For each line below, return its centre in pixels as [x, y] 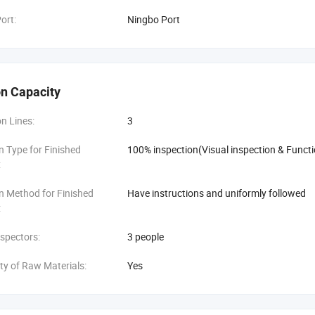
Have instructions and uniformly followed [217, 193]
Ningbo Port [154, 19]
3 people [146, 237]
